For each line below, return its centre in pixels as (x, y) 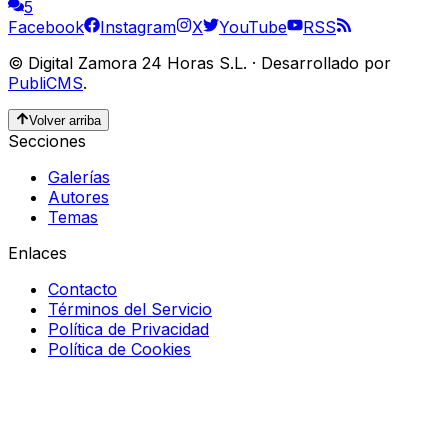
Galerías (79, 177)
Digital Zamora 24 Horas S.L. (137, 62)
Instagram (138, 26)
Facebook (46, 26)
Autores (78, 197)
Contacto (82, 289)
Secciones (47, 141)
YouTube (253, 26)
